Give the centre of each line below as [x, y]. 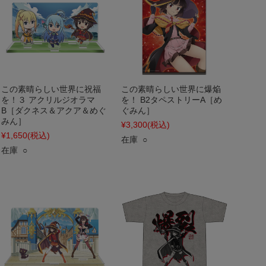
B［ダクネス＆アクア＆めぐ [54, 110]
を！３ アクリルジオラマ [48, 100]
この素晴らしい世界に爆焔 [171, 89]
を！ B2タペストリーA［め [172, 100]
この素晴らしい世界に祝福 [51, 89]
